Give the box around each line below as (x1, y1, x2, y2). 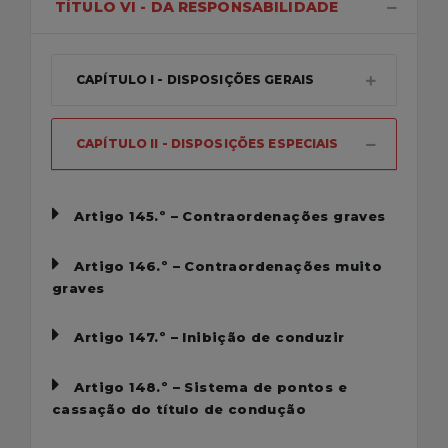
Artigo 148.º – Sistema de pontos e (74, 379, 348, 395)
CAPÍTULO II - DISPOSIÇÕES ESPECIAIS (76, 136, 339, 151)
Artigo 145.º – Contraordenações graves (74, 208, 386, 224)
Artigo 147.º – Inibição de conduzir (74, 329, 345, 345)
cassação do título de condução (52, 401, 306, 417)
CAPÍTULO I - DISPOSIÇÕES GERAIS (76, 72, 315, 87)
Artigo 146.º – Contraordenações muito (74, 258, 383, 274)
